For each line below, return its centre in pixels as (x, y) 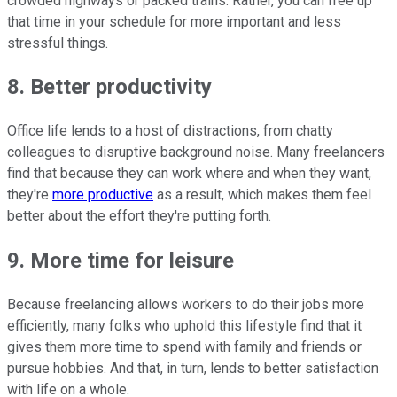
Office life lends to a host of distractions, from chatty (170, 131)
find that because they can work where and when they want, (189, 174)
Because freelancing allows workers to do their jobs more (186, 305)
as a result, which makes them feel (262, 195)
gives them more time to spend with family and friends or (184, 347)
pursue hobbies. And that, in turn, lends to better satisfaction (193, 369)
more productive (103, 195)
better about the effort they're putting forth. (139, 216)
